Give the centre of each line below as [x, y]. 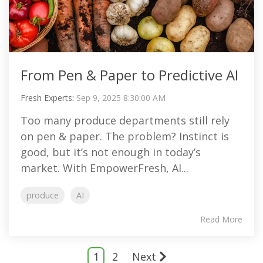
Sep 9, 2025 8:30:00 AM [121, 98]
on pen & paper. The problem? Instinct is [125, 136]
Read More [221, 219]
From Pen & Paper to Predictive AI [129, 75]
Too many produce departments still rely [125, 120]
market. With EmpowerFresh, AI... [104, 168]
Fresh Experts [46, 98]
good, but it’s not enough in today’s [111, 152]
